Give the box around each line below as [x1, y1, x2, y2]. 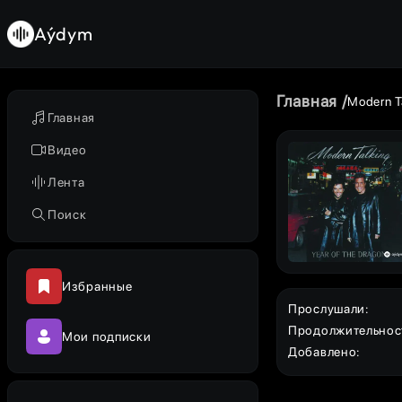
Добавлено [288, 345, 357, 359]
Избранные [62, 279, 133, 293]
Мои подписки [62, 329, 152, 344]
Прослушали [288, 301, 365, 316]
